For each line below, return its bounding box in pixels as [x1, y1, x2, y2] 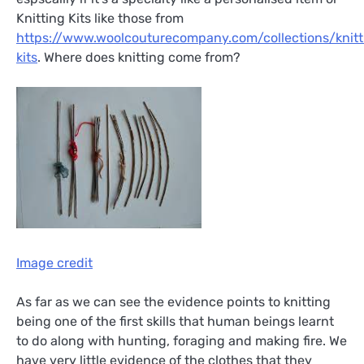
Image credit [16, 255, 93, 271]
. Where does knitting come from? [37, 50, 240, 65]
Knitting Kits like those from [16, 11, 184, 26]
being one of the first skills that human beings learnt [16, 314, 334, 330]
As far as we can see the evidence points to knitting [16, 294, 331, 310]
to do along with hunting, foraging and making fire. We [16, 333, 347, 349]
